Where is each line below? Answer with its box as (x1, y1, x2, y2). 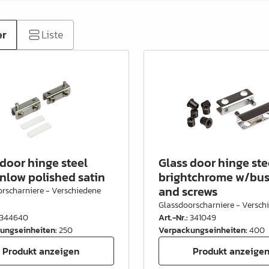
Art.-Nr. (158, 211, 186, 224)
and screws (158, 183, 217, 201)
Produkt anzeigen (2, 243, 80, 258)
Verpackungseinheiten (158, 224, 246, 237)
